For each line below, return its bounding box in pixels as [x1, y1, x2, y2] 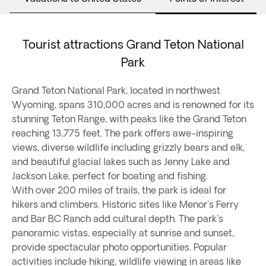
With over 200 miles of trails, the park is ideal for [12, 185, 226, 195]
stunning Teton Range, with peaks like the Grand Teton [12, 113, 246, 124]
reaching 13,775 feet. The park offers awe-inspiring [12, 128, 233, 138]
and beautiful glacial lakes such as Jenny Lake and [12, 156, 230, 167]
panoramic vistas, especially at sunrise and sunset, [12, 227, 234, 238]
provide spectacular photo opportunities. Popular [12, 242, 227, 252]
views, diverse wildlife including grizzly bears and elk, [12, 142, 245, 153]
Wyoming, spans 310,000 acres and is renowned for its [12, 99, 254, 110]
